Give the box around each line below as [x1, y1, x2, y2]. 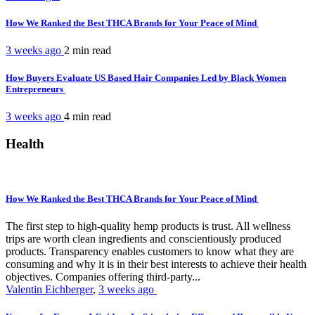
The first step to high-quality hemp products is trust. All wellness [6, 220, 290, 232]
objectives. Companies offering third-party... [6, 271, 200, 283]
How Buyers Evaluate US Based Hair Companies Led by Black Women [6, 72, 286, 84]
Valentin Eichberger [6, 283, 93, 295]
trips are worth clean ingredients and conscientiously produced [6, 233, 281, 245]
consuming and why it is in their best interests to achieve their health [6, 258, 307, 270]
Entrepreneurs [6, 84, 65, 95]
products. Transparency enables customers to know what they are [6, 245, 294, 257]
